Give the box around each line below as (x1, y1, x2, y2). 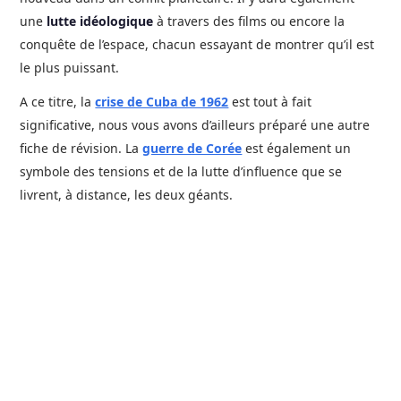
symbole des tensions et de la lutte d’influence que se (20, 163, 343, 180)
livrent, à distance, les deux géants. (20, 186, 234, 203)
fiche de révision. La (20, 140, 143, 157)
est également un (242, 140, 352, 157)
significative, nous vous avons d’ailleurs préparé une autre (20, 116, 371, 133)
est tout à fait (228, 93, 312, 110)
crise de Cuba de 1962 (95, 93, 229, 110)
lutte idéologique (47, 13, 154, 30)
